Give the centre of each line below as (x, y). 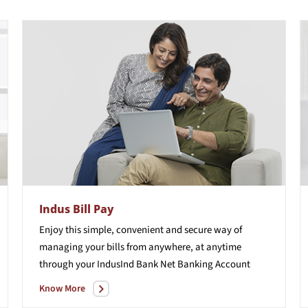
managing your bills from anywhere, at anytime (141, 247)
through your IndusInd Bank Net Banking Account (145, 264)
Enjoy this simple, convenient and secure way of (141, 230)
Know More (63, 288)
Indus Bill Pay (77, 209)
